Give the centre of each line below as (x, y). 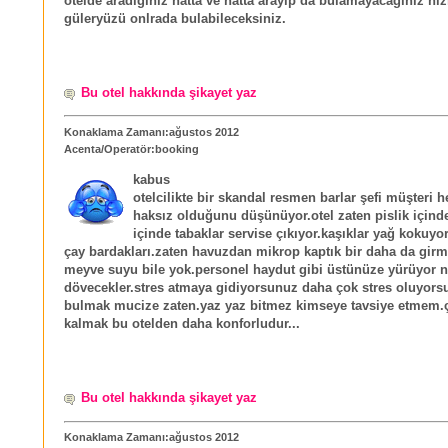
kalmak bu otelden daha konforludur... (182, 323)
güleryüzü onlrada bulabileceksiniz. (175, 18)
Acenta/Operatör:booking (131, 148)
